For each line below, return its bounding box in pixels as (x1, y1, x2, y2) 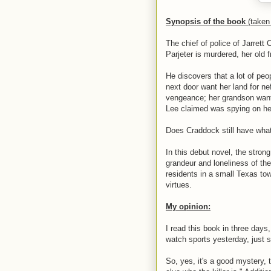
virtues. (166, 180, 192, 189)
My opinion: (166, 202, 211, 211)
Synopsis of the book (166, 17, 248, 26)
